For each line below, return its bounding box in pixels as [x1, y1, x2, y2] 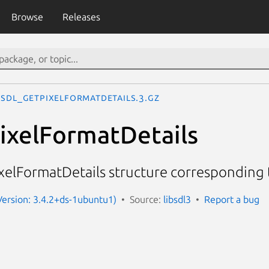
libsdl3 [163, 193, 191, 205]
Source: [130, 193, 163, 205]
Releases [62, 11, 100, 22]
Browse [11, 11, 43, 22]
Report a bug [204, 193, 259, 205]
